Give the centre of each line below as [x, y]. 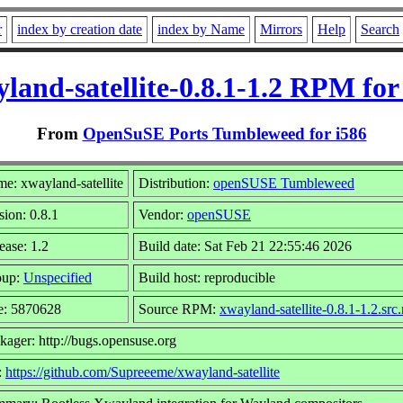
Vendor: [163, 214]
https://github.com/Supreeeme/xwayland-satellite [143, 372]
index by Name [201, 29]
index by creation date [80, 29]
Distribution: [176, 183]
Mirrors [281, 29]
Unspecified [58, 277]
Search [380, 29]
